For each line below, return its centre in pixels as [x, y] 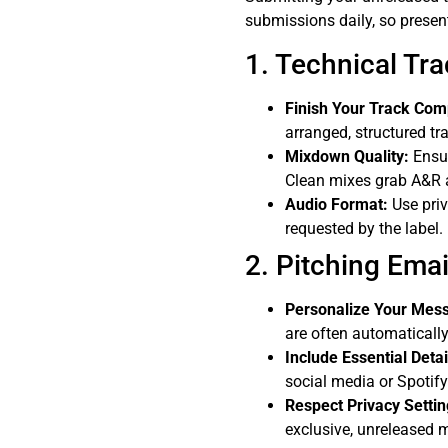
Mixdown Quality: [347, 156]
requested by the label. [364, 228]
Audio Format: [337, 204]
